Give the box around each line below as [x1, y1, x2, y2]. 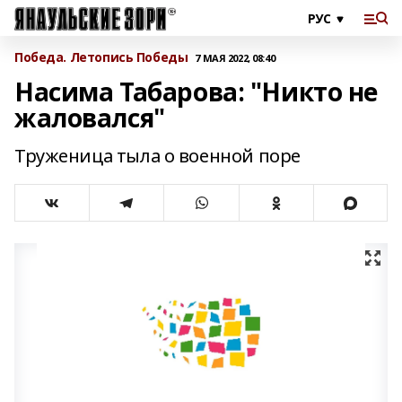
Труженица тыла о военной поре [14, 144, 301, 168]
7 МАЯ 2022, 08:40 [195, 50, 275, 65]
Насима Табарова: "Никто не [14, 74, 379, 109]
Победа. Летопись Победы [14, 48, 188, 66]
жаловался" [14, 100, 165, 135]
